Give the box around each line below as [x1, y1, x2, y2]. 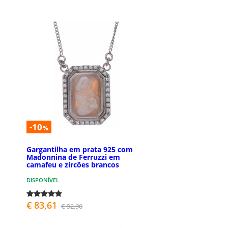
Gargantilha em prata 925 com [26, 144, 133, 154]
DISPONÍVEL [26, 176, 59, 184]
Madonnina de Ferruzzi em [26, 152, 120, 162]
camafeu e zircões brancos [26, 159, 119, 169]
